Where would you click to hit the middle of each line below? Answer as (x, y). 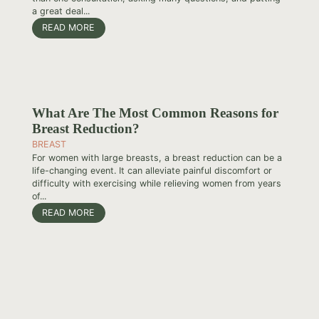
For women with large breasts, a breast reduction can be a (157, 157)
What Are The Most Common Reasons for (155, 113)
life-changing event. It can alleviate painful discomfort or (152, 170)
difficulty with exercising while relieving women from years (156, 183)
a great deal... (61, 11)
